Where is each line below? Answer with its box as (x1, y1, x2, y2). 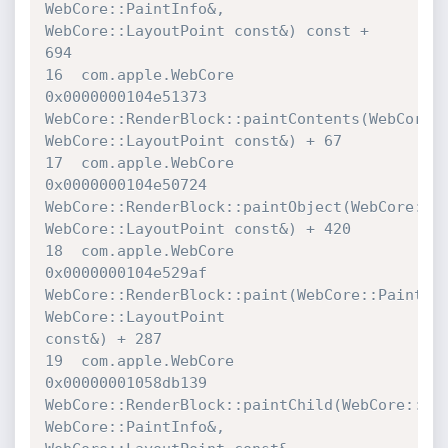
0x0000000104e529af (44, 264, 216, 282)
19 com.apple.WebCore (44, 352, 234, 370)
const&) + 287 (44, 330, 162, 348)
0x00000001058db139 (44, 374, 216, 392)
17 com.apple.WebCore (44, 154, 234, 172)
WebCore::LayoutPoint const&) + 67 (44, 132, 342, 150)
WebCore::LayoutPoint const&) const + (44, 22, 369, 40)
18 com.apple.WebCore (44, 242, 234, 260)
